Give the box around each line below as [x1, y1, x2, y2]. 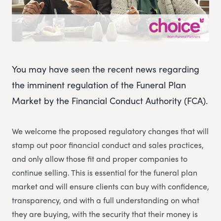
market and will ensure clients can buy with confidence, [12, 181, 209, 192]
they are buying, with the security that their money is [12, 208, 198, 220]
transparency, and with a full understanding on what [12, 194, 199, 206]
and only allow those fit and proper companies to [12, 153, 187, 165]
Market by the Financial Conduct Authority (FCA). [12, 94, 208, 107]
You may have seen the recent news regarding [12, 63, 199, 75]
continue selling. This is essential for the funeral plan [12, 167, 197, 179]
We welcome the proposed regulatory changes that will [12, 125, 209, 137]
